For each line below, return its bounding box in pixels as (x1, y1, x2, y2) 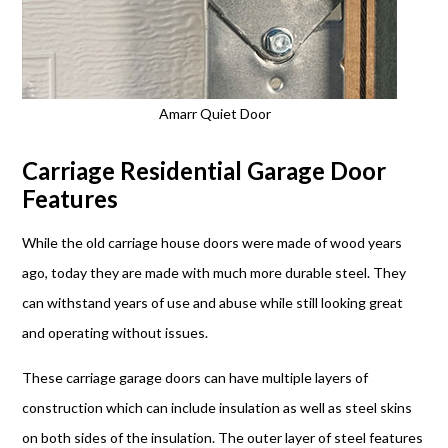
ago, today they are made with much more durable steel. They (22, 263, 407, 281)
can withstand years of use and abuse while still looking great (22, 293, 404, 311)
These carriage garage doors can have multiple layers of (22, 368, 369, 386)
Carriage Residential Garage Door (22, 155, 387, 185)
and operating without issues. (22, 323, 209, 341)
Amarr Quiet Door (158, 104, 271, 122)
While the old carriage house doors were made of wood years (22, 233, 403, 251)
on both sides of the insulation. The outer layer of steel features (22, 428, 424, 446)
